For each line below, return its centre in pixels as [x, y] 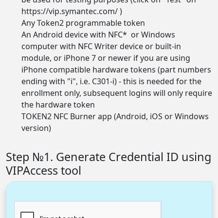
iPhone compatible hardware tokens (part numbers [116, 69]
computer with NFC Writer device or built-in [101, 46]
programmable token [105, 23]
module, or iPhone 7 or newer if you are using [106, 58]
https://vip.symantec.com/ [70, 11]
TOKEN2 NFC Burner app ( [69, 116]
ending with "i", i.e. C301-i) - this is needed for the [111, 81]
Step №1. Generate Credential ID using [109, 156]
